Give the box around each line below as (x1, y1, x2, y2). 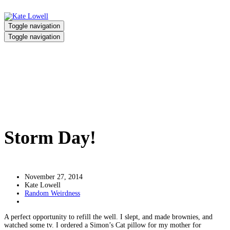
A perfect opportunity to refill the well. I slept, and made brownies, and (4, 213, 213, 221)
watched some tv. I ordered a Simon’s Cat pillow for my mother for (4, 221, 201, 229)
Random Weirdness (25, 189, 80, 197)
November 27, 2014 (25, 172, 83, 181)
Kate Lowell (25, 181, 61, 189)
